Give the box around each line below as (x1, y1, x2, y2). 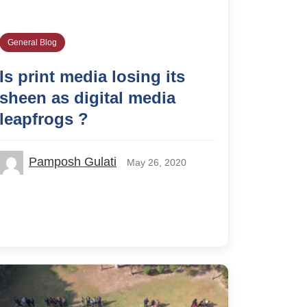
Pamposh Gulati (29, 154, 116, 169)
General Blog (8, 37, 57, 47)
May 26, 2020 (127, 156, 186, 168)
